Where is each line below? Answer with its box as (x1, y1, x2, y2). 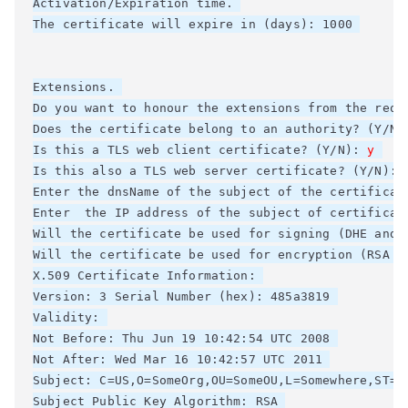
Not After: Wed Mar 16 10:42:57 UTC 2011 (33, 352, 331, 366)
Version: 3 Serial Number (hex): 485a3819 (33, 290, 338, 303)
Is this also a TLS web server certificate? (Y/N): (33, 164, 405, 178)
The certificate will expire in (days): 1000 (33, 17, 361, 31)
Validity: (33, 311, 107, 324)
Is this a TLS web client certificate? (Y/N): (33, 143, 368, 157)
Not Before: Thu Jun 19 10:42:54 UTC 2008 (33, 331, 338, 345)
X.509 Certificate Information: (33, 269, 263, 282)
